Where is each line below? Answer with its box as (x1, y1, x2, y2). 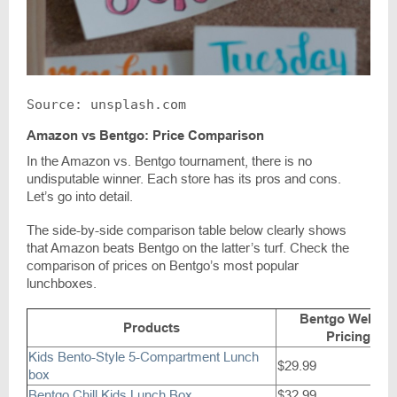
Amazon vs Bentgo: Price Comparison (27, 128, 264, 144)
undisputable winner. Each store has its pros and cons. (27, 171, 341, 187)
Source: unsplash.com (27, 97, 186, 113)
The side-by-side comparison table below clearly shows (27, 222, 346, 238)
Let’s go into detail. (27, 189, 133, 205)
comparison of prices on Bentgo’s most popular (27, 258, 299, 274)
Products (123, 320, 180, 336)
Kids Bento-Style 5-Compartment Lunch (28, 349, 259, 365)
